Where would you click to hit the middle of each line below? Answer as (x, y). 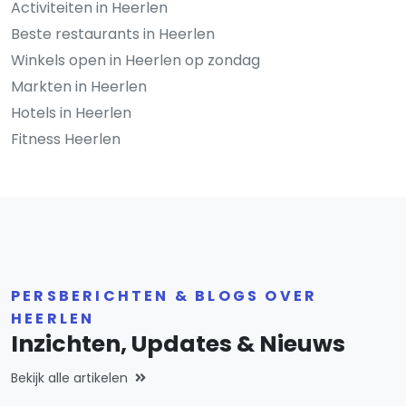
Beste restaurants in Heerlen (113, 34)
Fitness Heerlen (66, 139)
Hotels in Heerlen (71, 112)
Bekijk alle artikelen (69, 377)
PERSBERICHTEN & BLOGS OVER (164, 295)
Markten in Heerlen (79, 86)
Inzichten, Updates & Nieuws (178, 343)
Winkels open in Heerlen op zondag (135, 60)
